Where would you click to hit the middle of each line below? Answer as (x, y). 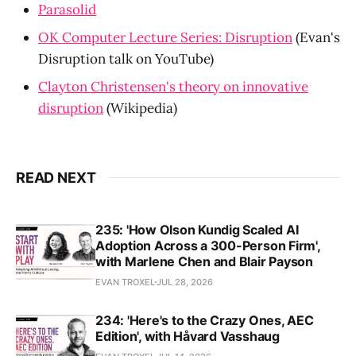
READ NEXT (56, 177)
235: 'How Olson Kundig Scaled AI (197, 229)
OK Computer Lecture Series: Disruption (165, 37)
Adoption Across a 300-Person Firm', (208, 245)
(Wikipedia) (140, 108)
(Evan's (316, 37)
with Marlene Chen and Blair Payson (204, 261)
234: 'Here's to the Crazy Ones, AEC (205, 320)
